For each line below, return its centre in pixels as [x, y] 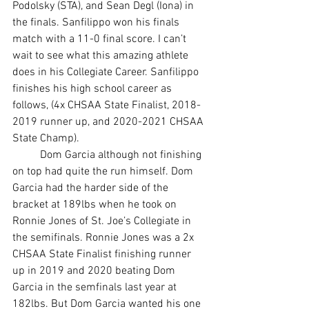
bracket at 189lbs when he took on [96, 205]
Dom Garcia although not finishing [26, 155]
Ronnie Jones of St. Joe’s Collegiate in [103, 221]
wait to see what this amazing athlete [102, 56]
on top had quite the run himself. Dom [104, 171]
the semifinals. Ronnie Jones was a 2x [104, 238]
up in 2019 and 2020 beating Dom [95, 271]
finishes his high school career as [93, 89]
